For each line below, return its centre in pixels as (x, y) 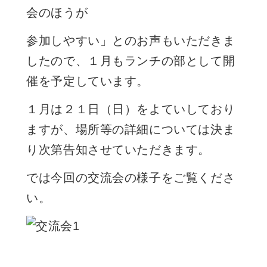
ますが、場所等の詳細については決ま (131, 129)
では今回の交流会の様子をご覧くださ (131, 177)
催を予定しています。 (88, 81)
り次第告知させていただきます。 (118, 149)
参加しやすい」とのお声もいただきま (131, 40)
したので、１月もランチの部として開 (131, 60)
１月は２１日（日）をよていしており (131, 109)
